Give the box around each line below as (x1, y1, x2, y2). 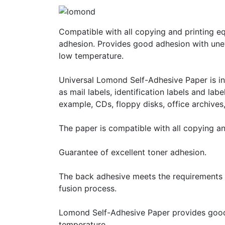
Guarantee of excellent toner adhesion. (59, 147, 206, 158)
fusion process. (59, 183, 117, 194)
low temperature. (59, 51, 124, 61)
